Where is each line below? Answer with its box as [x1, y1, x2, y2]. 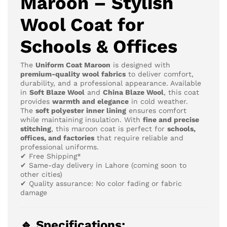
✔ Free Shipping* [20, 152, 81, 160]
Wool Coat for [20, 14, 143, 35]
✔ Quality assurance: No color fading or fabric [20, 179, 182, 187]
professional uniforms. [20, 143, 99, 151]
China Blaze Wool [103, 88, 164, 96]
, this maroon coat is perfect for [51, 125, 167, 133]
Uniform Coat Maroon [35, 61, 110, 69]
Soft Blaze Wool [29, 88, 85, 96]
